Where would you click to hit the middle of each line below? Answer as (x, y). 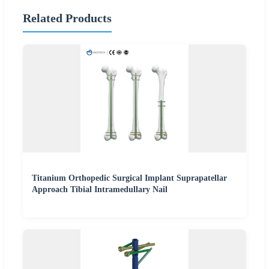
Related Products (67, 18)
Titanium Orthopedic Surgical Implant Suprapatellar (129, 178)
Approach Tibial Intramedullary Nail (100, 190)
